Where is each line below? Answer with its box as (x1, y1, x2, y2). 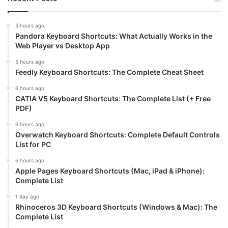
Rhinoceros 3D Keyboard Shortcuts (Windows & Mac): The (15, 203, 217, 212)
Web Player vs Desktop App (15, 41, 110, 50)
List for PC (15, 140, 51, 149)
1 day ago (15, 193, 39, 200)
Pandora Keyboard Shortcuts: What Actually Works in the (15, 32, 212, 41)
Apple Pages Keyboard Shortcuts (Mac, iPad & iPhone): (15, 166, 205, 176)
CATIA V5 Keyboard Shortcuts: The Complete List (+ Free (15, 94, 211, 103)
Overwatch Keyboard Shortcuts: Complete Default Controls (15, 130, 220, 139)
